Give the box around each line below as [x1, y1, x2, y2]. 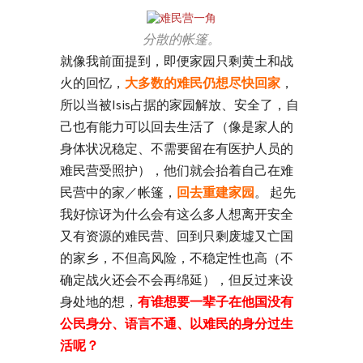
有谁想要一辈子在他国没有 [138, 293, 293, 310]
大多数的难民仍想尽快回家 [125, 75, 280, 91]
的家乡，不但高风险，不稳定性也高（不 [60, 250, 293, 266]
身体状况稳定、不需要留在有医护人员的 [60, 140, 293, 156]
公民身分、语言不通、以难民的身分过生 [60, 315, 293, 331]
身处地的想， [60, 293, 138, 310]
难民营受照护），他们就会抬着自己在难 [60, 162, 293, 178]
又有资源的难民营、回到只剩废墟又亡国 [60, 228, 293, 244]
